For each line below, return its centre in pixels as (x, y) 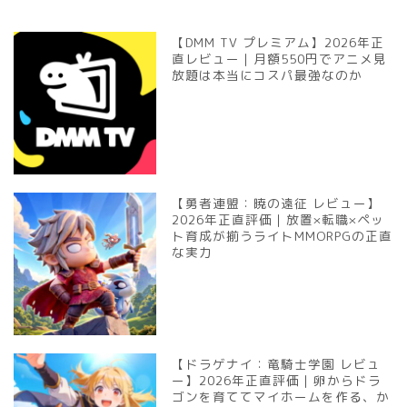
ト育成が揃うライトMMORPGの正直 (283, 235)
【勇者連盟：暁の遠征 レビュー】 (277, 203)
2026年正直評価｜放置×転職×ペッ (278, 219)
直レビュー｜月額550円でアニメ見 (280, 59)
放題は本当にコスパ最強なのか (268, 75)
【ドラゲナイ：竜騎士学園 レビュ (277, 363)
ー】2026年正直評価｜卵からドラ (277, 380)
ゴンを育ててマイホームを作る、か (281, 396)
